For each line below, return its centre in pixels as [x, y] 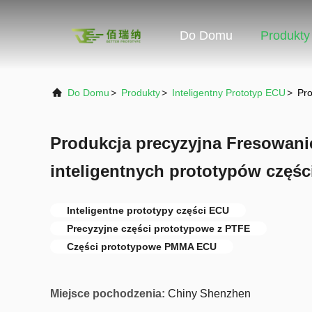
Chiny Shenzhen [209, 294]
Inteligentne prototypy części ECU [148, 210]
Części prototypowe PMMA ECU [142, 247]
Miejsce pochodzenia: [108, 294]
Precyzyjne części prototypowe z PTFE [158, 228]
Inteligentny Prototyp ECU [229, 93]
